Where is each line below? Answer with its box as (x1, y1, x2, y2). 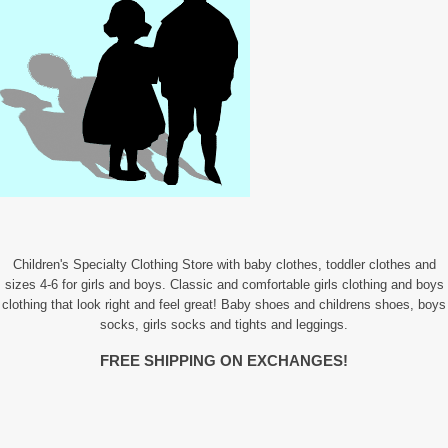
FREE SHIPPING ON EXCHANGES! (100, 351, 348, 369)
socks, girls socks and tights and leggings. (100, 317, 348, 333)
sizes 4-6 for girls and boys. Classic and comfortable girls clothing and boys (4, 277, 444, 293)
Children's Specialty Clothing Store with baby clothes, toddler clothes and (12, 257, 436, 273)
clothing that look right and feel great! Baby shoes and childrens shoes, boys (2, 297, 446, 313)
